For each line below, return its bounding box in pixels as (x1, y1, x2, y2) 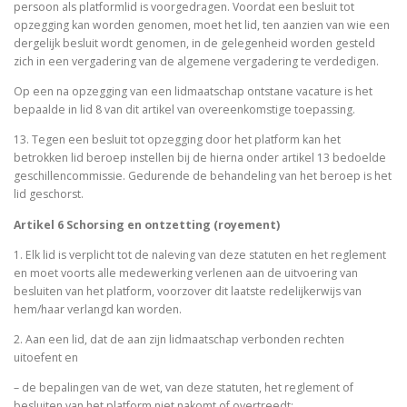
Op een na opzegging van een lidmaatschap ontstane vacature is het (14, 84, 372, 100)
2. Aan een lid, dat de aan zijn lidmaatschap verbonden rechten (14, 331, 344, 347)
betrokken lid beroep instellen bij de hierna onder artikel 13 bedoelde (14, 150, 386, 166)
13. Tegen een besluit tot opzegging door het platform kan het (14, 132, 341, 148)
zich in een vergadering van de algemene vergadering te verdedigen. (14, 54, 382, 70)
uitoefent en (14, 349, 81, 365)
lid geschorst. (14, 186, 86, 203)
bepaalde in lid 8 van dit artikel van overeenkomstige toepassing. (14, 102, 358, 118)
